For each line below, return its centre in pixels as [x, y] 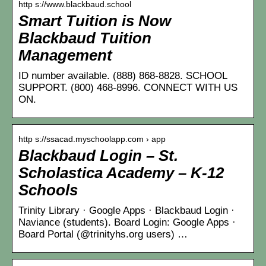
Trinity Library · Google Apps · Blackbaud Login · [126, 210]
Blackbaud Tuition [85, 38]
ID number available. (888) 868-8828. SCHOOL [123, 75]
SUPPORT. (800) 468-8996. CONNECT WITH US [128, 87]
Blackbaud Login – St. [98, 155]
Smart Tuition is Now [95, 20]
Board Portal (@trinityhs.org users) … [103, 234]
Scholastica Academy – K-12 [121, 172]
